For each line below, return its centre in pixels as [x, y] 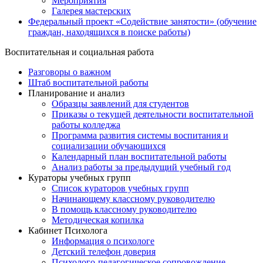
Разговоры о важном [70, 72]
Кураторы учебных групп [80, 178]
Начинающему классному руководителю [133, 199]
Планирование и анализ [76, 93]
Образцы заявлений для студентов [120, 104]
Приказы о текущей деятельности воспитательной [153, 114]
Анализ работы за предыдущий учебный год [141, 167]
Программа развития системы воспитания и [140, 136]
